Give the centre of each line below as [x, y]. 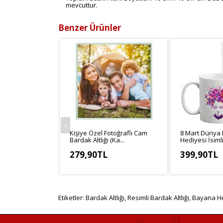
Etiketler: [72, 198]
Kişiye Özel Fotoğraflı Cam [109, 133]
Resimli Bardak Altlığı [158, 198]
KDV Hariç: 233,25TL [100, 167]
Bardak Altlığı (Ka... [97, 140]
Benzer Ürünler [90, 27]
